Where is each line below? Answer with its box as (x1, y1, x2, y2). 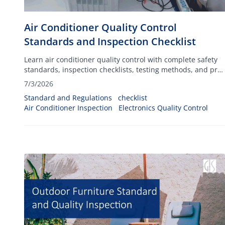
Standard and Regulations (24, 93, 112, 102)
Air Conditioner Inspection (24, 103, 113, 113)
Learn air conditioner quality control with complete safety (24, 55, 217, 64)
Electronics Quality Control (119, 103, 208, 113)
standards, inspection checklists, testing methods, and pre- (24, 65, 224, 74)
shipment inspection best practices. (24, 75, 145, 84)
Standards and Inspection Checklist (24, 35, 196, 48)
